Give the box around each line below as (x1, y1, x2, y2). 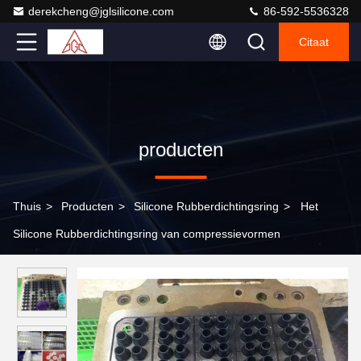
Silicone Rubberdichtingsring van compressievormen (13, 227, 280, 240)
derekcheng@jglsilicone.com (28, 5, 174, 18)
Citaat (299, 35, 329, 48)
